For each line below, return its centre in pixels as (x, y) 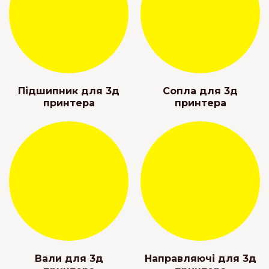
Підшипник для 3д (69, 91)
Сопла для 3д (200, 91)
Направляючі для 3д (200, 259)
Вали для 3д (69, 259)
